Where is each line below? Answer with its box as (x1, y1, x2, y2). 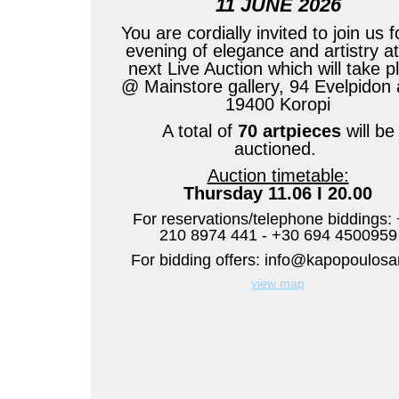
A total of (161, 121, 238, 141)
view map (251, 276, 305, 290)
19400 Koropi (225, 94, 330, 114)
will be (340, 121, 395, 141)
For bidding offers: (130, 251, 265, 269)
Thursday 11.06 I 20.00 (183, 183, 372, 203)
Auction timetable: (207, 166, 349, 185)
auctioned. (234, 139, 322, 159)
